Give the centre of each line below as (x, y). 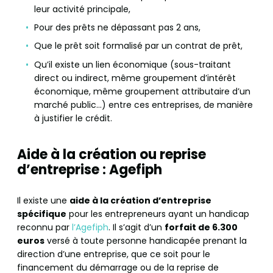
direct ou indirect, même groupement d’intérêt (135, 78)
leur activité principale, (82, 9)
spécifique (42, 214)
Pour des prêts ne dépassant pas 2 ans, (117, 28)
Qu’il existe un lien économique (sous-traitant (133, 64)
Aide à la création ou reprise (112, 154)
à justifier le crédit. (73, 118)
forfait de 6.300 (201, 227)
